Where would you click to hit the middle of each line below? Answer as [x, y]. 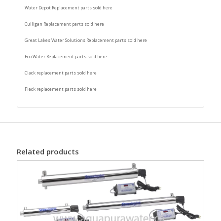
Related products [48, 152]
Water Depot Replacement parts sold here [68, 8]
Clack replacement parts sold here [60, 73]
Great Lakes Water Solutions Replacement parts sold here [86, 40]
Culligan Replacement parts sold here [64, 24]
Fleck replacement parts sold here [60, 89]
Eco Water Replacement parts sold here [66, 57]
